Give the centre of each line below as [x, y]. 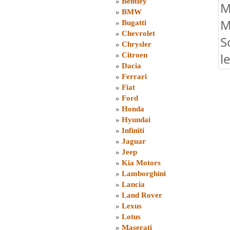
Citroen [135, 55]
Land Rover [142, 195]
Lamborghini [144, 174]
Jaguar [134, 141]
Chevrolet [138, 33]
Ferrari [134, 76]
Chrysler [137, 44]
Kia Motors [141, 163]
